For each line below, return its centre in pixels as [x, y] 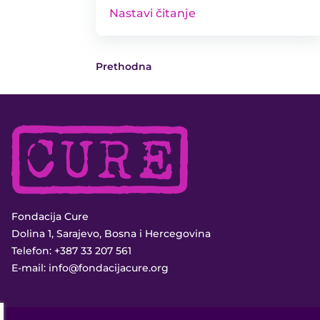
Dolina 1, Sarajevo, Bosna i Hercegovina [111, 234]
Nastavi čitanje [153, 13]
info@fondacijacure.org [109, 268]
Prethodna [124, 66]
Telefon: [33, 251]
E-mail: [30, 268]
